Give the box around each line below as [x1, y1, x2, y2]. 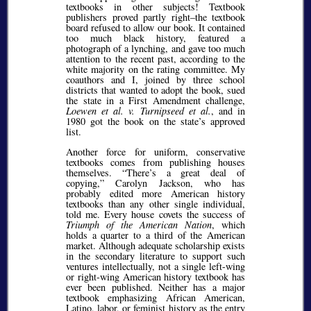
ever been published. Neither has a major [66, 280, 245, 294]
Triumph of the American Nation [66, 218, 212, 232]
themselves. [66, 166, 122, 180]
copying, [66, 176, 100, 190]
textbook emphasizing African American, [66, 291, 245, 305]
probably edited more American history [66, 187, 245, 201]
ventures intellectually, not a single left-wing [66, 260, 245, 274]
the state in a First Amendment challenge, [66, 94, 245, 108]
